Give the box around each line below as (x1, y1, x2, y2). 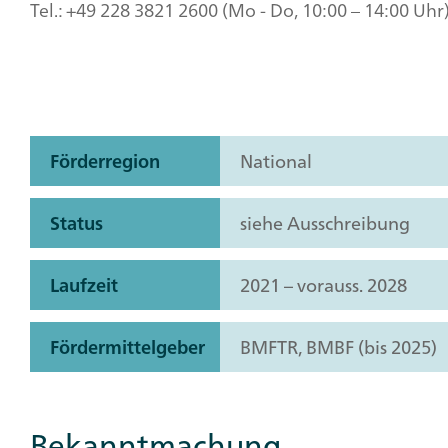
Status (50, 207, 103, 240)
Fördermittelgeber (50, 331, 205, 364)
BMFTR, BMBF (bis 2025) (240, 331, 437, 364)
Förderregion (50, 145, 160, 178)
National (240, 145, 312, 178)
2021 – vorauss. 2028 (240, 269, 407, 302)
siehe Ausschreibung (240, 207, 410, 240)
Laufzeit (50, 269, 118, 302)
